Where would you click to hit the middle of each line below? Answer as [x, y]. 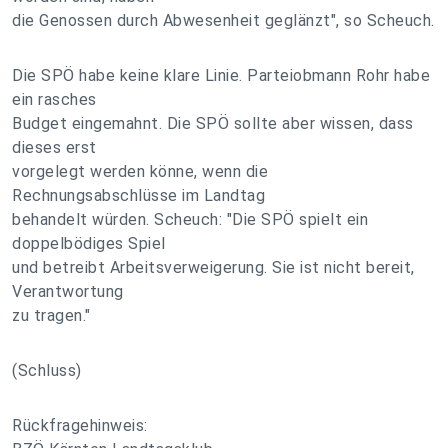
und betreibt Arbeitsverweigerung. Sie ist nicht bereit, [213, 267]
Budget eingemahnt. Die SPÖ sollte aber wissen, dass [213, 123]
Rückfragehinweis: [80, 425]
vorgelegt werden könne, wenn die [140, 171]
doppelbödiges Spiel [89, 243]
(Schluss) [47, 370]
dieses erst [54, 147]
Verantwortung [68, 291]
